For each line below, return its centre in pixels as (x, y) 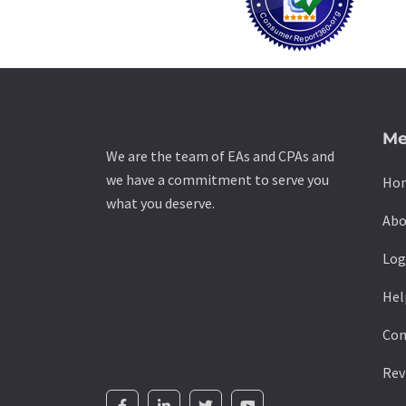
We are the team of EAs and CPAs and (220, 156)
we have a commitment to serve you (217, 179)
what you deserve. (160, 203)
